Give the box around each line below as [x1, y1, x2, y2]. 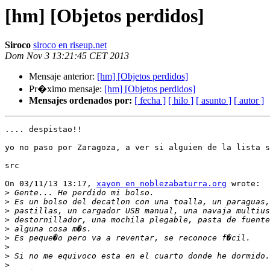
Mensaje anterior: [29, 71, 97, 82]
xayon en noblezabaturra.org [96, 179, 227, 189]
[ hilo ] [168, 95, 193, 106]
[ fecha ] [134, 95, 166, 106]
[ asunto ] [196, 95, 231, 106]
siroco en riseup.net [33, 40, 107, 51]
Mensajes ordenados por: [29, 95, 132, 106]
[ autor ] [234, 95, 264, 106]
